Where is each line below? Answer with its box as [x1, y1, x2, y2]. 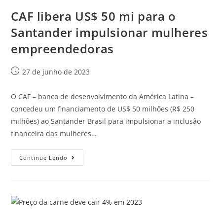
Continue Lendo [19, 153, 68, 161]
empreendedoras [11, 40, 114, 57]
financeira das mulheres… [11, 128, 97, 138]
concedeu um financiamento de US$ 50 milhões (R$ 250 [11, 104, 195, 113]
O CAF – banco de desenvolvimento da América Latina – [11, 91, 194, 101]
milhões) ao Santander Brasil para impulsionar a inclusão [11, 116, 201, 126]
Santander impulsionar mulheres [11, 24, 208, 40]
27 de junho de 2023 [22, 67, 90, 76]
